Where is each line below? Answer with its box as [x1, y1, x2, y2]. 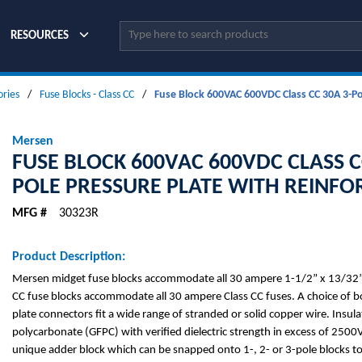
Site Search [119, 23, 172, 36]
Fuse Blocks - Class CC [40, 89, 134, 101]
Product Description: [12, 250, 125, 263]
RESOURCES [11, 29, 69, 42]
